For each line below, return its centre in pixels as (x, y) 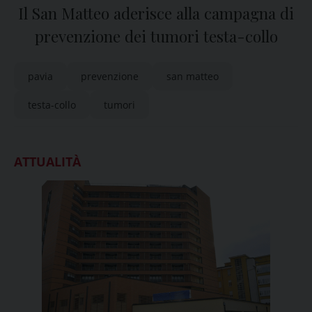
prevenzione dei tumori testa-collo (156, 36)
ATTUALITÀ (47, 162)
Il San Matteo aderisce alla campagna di (156, 13)
